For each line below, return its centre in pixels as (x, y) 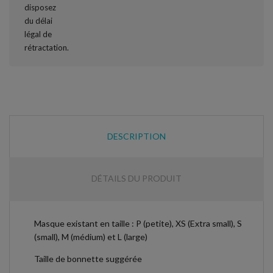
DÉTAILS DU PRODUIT (136, 178)
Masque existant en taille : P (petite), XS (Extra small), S (138, 223)
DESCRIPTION (136, 136)
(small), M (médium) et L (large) (91, 236)
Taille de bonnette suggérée (88, 258)
